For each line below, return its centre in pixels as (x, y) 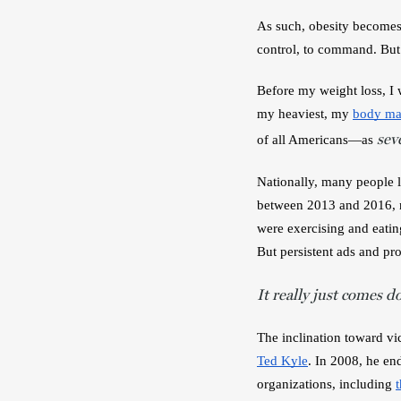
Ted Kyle (282, 361)
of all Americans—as (317, 140)
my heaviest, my (305, 114)
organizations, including (326, 384)
